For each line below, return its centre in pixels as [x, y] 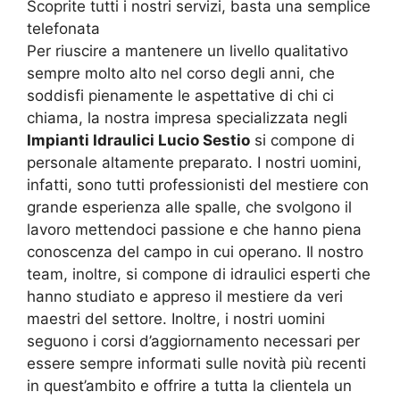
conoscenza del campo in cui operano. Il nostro [195, 251]
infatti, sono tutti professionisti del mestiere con [198, 184]
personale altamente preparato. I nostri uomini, [194, 162]
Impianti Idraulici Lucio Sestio [138, 140]
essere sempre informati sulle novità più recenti [196, 363]
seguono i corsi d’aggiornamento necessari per [193, 341]
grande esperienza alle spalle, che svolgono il [189, 207]
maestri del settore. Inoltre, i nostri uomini [176, 318]
